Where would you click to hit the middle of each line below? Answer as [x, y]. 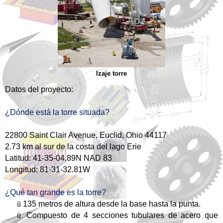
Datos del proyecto [38, 90]
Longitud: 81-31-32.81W [48, 170]
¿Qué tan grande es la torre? [56, 193]
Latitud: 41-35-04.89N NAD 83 [58, 158]
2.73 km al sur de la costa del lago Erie [73, 147]
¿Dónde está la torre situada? [57, 112]
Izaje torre [111, 74]
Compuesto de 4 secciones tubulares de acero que [122, 216]
